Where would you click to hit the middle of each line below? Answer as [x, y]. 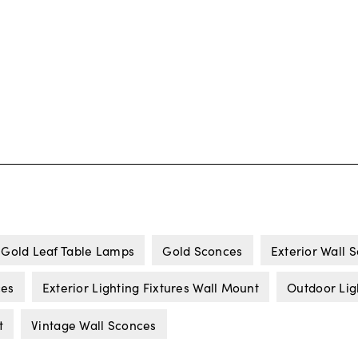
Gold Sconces [203, 250]
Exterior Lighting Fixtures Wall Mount [151, 287]
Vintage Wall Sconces [94, 324]
